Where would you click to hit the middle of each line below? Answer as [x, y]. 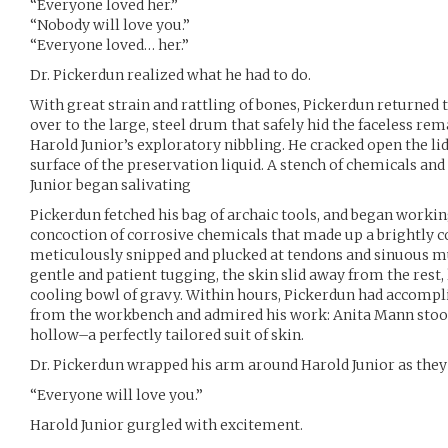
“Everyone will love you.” [116, 395]
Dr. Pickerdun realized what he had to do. [170, 75]
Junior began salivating [110, 185]
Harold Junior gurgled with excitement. [166, 425]
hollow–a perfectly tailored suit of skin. [167, 335]
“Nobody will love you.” [110, 25]
